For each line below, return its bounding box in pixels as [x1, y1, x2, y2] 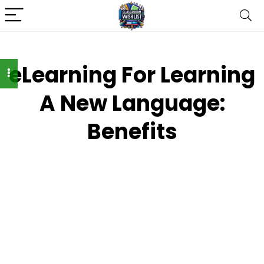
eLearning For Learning [9, 60, 255, 90]
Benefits [87, 117, 177, 147]
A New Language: [39, 88, 225, 118]
